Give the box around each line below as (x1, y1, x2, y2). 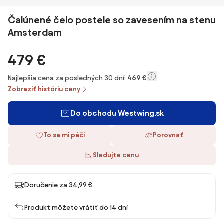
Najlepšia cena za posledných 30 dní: (8, 74, 127, 82)
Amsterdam (8, 27, 62, 38)
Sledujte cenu (93, 151, 139, 159)
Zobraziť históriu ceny (8, 85, 80, 93)
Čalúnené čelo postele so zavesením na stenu (8, 14, 216, 25)
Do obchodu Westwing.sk (70, 109, 164, 117)
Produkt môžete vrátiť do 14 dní (24, 203, 128, 211)
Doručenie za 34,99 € (24, 181, 92, 189)
